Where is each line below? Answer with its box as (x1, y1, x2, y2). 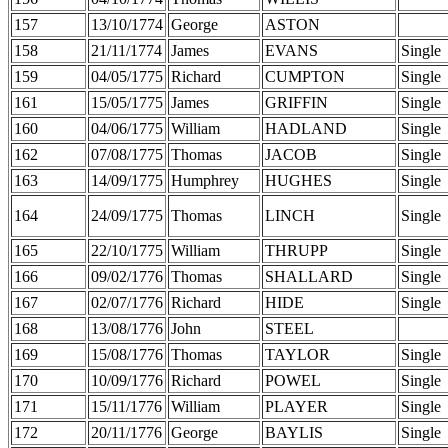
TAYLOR (265, 345, 330, 363)
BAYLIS (265, 423, 323, 441)
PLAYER (265, 397, 328, 415)
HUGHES (265, 171, 332, 189)
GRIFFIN (265, 93, 328, 111)
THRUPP (265, 241, 328, 259)
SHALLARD (265, 267, 353, 285)
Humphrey (171, 171, 239, 189)
